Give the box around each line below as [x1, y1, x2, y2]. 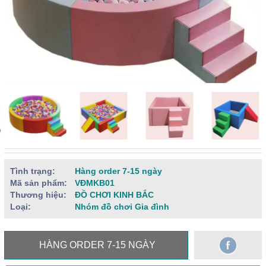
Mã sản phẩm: [10, 178, 67, 188]
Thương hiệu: [10, 189, 66, 199]
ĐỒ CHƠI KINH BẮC [72, 189, 154, 199]
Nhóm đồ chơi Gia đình [72, 201, 169, 211]
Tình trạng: [10, 166, 55, 176]
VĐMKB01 [72, 178, 115, 188]
